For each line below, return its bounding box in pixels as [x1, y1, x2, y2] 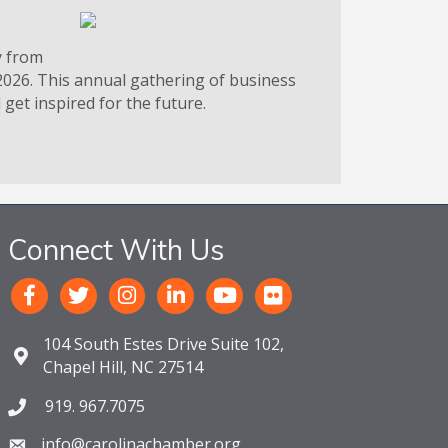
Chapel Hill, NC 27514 [43, 355, 204, 378]
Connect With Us [8, 231, 225, 267]
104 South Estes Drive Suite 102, [43, 332, 285, 355]
